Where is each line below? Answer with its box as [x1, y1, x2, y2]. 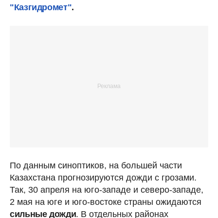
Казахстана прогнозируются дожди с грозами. [10, 172, 197, 182]
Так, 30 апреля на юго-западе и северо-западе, [10, 184, 203, 195]
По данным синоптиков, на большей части [10, 160, 182, 170]
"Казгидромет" [10, 2, 72, 12]
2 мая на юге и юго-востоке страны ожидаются [10, 197, 201, 207]
